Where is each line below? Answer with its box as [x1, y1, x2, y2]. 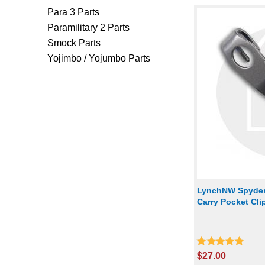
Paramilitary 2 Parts [47, 22, 130, 33]
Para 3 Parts [47, 7, 99, 17]
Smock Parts [47, 37, 101, 48]
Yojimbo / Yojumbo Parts [47, 53, 150, 63]
